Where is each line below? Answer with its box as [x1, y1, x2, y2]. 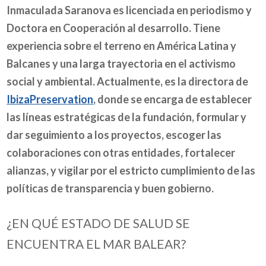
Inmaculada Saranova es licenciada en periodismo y [7, 4, 252, 17]
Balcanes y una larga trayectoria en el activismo [7, 57, 236, 71]
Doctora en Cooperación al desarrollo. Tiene [7, 21, 221, 35]
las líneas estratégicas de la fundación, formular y [7, 110, 247, 124]
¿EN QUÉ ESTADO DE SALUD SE [7, 215, 191, 230]
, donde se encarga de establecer [93, 93, 252, 106]
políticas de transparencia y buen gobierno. [7, 182, 214, 195]
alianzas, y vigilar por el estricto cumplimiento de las [7, 164, 256, 178]
